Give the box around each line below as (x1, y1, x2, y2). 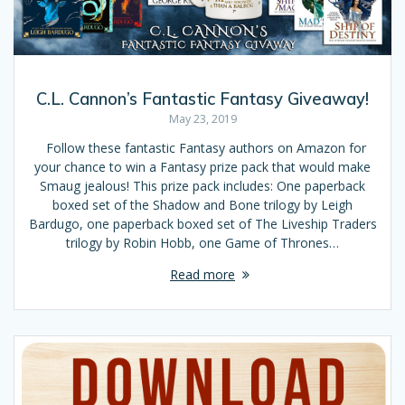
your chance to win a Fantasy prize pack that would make (34, 157, 371, 175)
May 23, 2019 (168, 110, 237, 127)
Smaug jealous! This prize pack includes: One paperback (40, 176, 365, 194)
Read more (170, 265, 235, 283)
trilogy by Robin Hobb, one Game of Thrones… (66, 233, 339, 251)
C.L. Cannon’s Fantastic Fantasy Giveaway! (36, 88, 369, 109)
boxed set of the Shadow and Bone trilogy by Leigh (52, 195, 353, 213)
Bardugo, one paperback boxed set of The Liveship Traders (28, 214, 377, 232)
